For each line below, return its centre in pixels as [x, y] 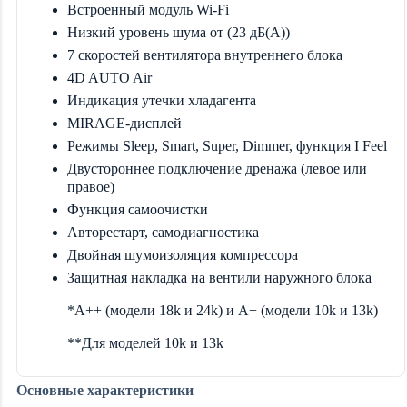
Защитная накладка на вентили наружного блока [219, 277]
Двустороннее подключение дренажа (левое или [217, 168]
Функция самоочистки [138, 209]
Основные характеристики [105, 390]
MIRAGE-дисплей [124, 123]
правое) [91, 186]
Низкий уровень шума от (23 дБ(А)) [179, 32]
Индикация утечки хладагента [162, 100]
